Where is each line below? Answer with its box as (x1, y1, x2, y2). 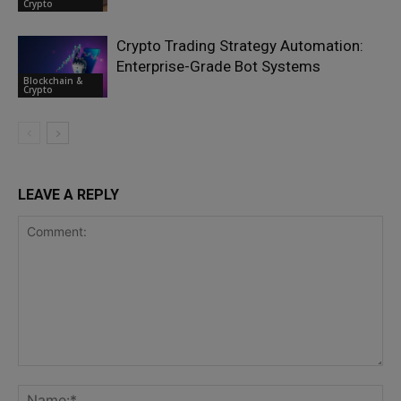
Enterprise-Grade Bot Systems (116, 57, 320, 76)
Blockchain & (23, 74, 82, 88)
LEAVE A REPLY (18, 186, 119, 204)
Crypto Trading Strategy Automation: (116, 37, 363, 55)
